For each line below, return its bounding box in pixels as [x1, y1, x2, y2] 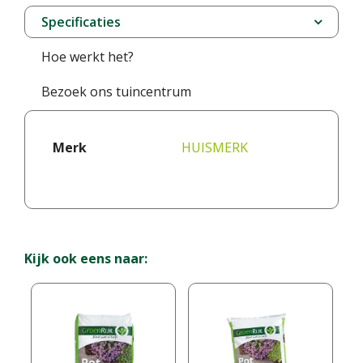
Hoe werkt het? [41, 48, 134, 66]
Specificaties [41, 13, 121, 31]
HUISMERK [181, 139, 248, 156]
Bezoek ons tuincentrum [41, 83, 191, 100]
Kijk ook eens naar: [24, 250, 147, 267]
